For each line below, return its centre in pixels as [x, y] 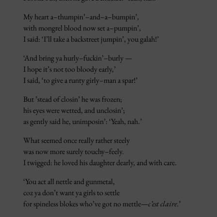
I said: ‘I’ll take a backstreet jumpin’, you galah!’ [91, 39]
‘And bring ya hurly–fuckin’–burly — [78, 58]
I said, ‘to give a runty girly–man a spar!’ [80, 80]
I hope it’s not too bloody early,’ [70, 69]
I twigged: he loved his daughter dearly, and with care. [100, 163]
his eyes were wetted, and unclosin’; [74, 110]
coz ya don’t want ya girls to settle [71, 193]
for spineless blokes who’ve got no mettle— [86, 204]
